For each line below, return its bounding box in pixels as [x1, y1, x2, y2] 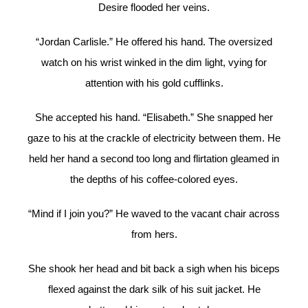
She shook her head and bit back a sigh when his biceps [28, 263, 280, 275]
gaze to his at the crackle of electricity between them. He [27, 132, 280, 144]
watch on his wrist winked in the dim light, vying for [41, 56, 267, 69]
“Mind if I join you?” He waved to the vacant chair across [28, 208, 280, 220]
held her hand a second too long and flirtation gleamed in [29, 153, 279, 165]
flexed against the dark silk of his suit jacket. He [47, 283, 261, 296]
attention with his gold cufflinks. [85, 77, 223, 89]
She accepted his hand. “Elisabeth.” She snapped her [35, 111, 273, 124]
